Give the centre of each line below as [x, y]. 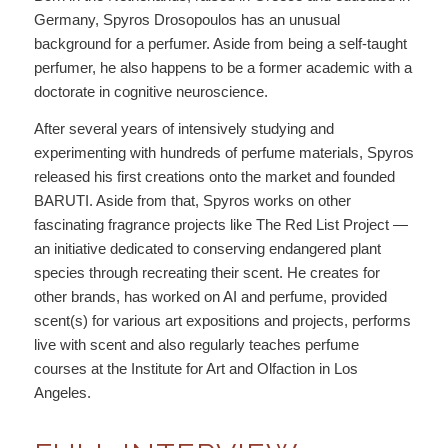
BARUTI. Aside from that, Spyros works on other [192, 200]
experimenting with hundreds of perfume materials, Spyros [223, 152]
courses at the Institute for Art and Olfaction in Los [195, 368]
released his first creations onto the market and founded [214, 176]
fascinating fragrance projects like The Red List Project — [220, 224]
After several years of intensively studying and [183, 128]
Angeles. [62, 392]
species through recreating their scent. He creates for [206, 272]
